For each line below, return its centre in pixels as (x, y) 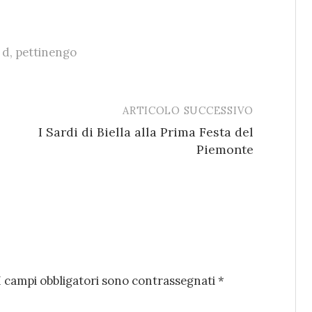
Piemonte (225, 150)
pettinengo (46, 53)
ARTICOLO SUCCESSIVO (188, 111)
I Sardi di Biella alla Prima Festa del (146, 132)
